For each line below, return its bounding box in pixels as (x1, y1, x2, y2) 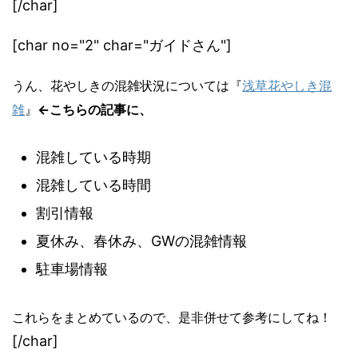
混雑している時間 (36, 176, 151, 193)
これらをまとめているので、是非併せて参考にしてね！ (12, 308, 332, 325)
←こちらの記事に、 (38, 101, 152, 117)
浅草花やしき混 (242, 77, 332, 93)
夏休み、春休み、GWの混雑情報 (36, 232, 247, 249)
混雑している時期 (36, 148, 151, 165)
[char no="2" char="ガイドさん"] (12, 36, 232, 54)
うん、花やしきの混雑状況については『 (12, 77, 242, 93)
